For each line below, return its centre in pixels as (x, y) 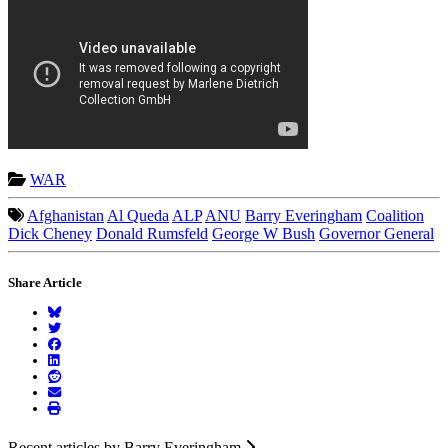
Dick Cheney (50, 234)
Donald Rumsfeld (152, 234)
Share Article (45, 283)
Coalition (395, 216)
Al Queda (138, 216)
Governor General (376, 234)
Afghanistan (65, 216)
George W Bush (263, 234)
